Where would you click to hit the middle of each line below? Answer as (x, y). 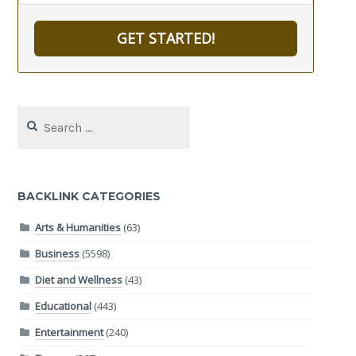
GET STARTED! (166, 39)
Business (57, 254)
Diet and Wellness (78, 280)
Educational (63, 306)
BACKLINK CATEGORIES (89, 196)
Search (35, 113)
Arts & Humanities (77, 228)
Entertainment (69, 333)
